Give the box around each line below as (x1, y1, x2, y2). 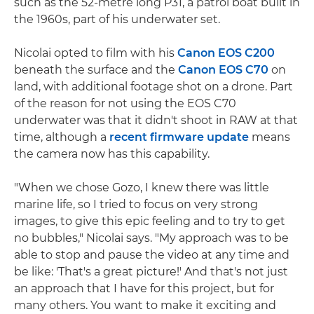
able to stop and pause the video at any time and (14, 248, 289, 262)
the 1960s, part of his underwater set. (14, 13, 220, 27)
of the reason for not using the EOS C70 (14, 97, 236, 111)
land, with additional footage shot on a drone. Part (14, 80, 293, 94)
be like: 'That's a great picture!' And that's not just (14, 265, 288, 279)
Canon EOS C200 (177, 46, 275, 60)
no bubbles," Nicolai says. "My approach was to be (14, 231, 289, 245)
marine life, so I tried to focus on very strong (14, 198, 258, 212)
